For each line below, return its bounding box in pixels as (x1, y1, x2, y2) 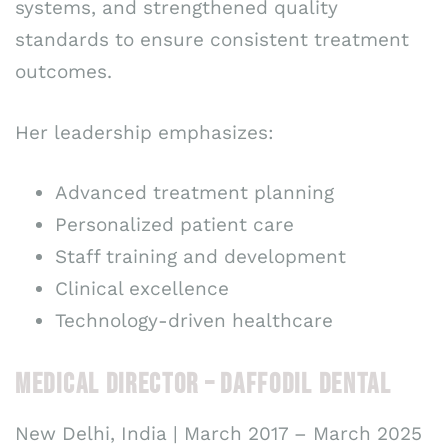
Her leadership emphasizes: (15, 120, 274, 144)
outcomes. (15, 60, 112, 84)
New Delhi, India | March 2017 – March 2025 (15, 422, 422, 446)
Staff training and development (55, 245, 346, 269)
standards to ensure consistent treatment (15, 28, 409, 52)
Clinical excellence (55, 277, 229, 301)
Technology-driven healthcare (55, 309, 333, 333)
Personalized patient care (55, 213, 294, 237)
